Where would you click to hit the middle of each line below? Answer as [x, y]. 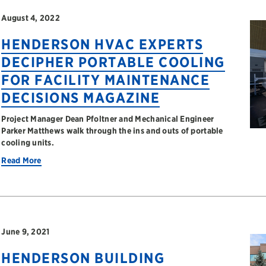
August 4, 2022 [31, 18]
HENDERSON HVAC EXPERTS [102, 44]
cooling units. [28, 142]
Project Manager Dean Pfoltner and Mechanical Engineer [108, 119]
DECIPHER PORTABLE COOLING [113, 62]
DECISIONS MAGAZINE [81, 98]
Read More [21, 160]
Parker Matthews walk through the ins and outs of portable [112, 131]
